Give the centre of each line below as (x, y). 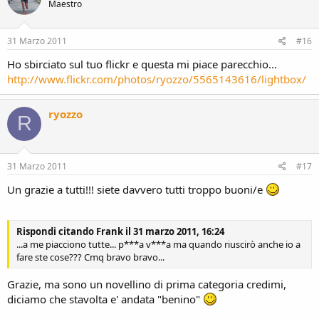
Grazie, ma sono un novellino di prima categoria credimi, (147, 284)
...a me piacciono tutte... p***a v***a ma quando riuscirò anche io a (158, 245)
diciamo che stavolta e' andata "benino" (105, 299)
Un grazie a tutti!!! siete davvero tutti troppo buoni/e (136, 189)
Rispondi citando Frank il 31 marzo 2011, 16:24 (120, 232)
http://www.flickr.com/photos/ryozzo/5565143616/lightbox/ (157, 79)
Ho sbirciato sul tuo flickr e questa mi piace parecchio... (142, 64)
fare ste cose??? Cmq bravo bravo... (90, 257)
